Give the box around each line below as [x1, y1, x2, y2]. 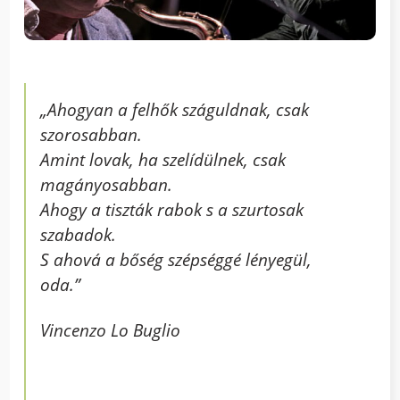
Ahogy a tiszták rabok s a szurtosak [40, 196, 304, 221]
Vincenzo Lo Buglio [40, 317, 181, 342]
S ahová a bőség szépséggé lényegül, [40, 246, 312, 271]
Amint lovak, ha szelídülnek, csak [40, 146, 287, 171]
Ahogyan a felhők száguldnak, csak [47, 96, 310, 121]
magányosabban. [40, 171, 173, 196]
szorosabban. [40, 121, 143, 146]
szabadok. [40, 221, 117, 246]
